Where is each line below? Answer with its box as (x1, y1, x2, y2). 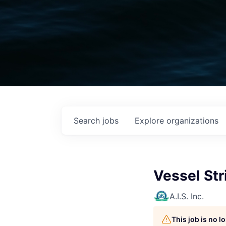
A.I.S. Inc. (169, 191, 204, 201)
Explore (135, 116, 166, 126)
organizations (166, 116, 218, 126)
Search (74, 116, 102, 126)
